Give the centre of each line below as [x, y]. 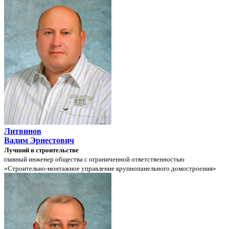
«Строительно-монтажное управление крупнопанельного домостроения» [110, 168]
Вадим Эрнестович [39, 140]
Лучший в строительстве [41, 150]
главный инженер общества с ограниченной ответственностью [94, 159]
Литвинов [23, 131]
